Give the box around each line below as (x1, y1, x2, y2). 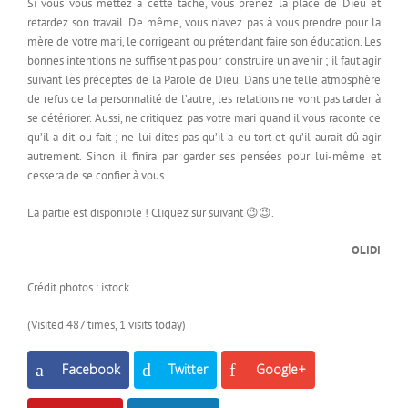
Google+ (256, 361, 306, 379)
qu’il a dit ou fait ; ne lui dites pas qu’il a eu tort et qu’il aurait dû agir (27, 129, 381, 146)
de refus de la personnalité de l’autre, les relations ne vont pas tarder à (27, 91, 381, 107)
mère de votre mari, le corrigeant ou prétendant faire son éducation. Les (27, 34, 381, 50)
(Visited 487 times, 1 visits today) (27, 317, 186, 333)
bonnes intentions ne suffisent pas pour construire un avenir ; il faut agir (27, 53, 381, 69)
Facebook (62, 361, 120, 379)
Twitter (168, 361, 208, 379)
